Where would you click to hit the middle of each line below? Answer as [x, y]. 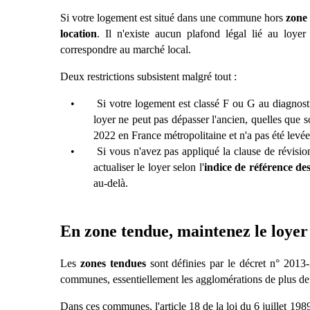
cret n [263, 264]
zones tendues [113, 264]
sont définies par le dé [198, 264]
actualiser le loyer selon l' [149, 167]
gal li [246, 34]
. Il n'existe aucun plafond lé [165, 34]
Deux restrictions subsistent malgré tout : [148, 77]
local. [179, 50]
